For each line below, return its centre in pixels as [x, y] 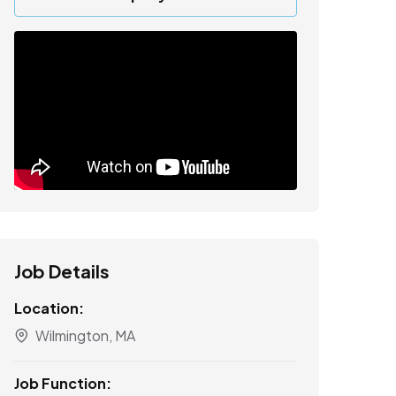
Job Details [62, 270]
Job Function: [63, 383]
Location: [49, 308]
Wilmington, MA [84, 335]
